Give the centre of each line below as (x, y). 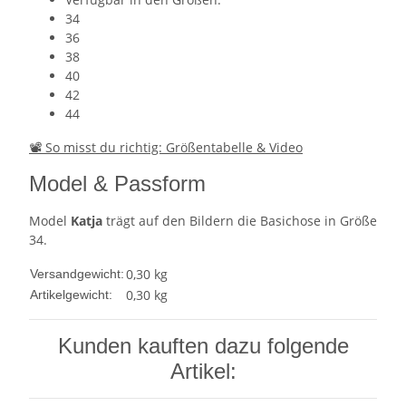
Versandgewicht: (77, 274)
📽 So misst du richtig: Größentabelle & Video (166, 148)
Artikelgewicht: (71, 295)
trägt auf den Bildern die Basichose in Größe (240, 221)
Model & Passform (117, 184)
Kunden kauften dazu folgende (203, 346)
